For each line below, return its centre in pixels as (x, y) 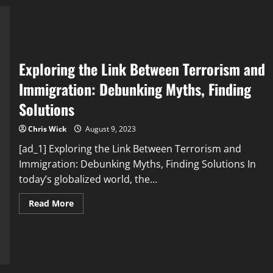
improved (93, 9)
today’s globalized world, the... (88, 179)
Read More (51, 204)
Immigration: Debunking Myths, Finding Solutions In (137, 164)
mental (88, 17)
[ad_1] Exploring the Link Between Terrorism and (130, 149)
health (86, 26)
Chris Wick (47, 129)
